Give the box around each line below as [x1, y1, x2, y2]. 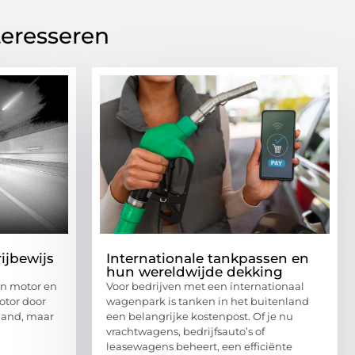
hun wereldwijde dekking [106, 263, 283, 280]
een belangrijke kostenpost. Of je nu [106, 309, 293, 323]
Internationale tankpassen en [106, 250, 309, 266]
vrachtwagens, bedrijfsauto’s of [106, 324, 265, 338]
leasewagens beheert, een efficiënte [106, 339, 292, 353]
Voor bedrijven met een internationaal [106, 279, 304, 292]
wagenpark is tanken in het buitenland [106, 294, 309, 307]
